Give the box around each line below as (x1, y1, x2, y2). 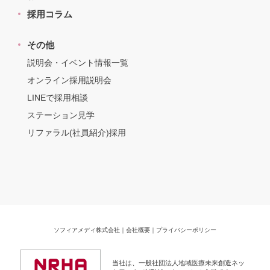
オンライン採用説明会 (27, 75, 111, 86)
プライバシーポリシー (156, 227, 216, 234)
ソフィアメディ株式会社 (54, 227, 120, 234)
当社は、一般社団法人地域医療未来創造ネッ (112, 259, 245, 266)
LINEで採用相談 (27, 93, 88, 103)
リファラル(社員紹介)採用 (27, 128, 126, 138)
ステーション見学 (27, 110, 95, 121)
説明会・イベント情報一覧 (27, 58, 128, 68)
